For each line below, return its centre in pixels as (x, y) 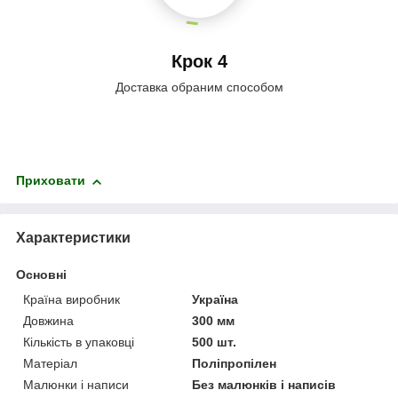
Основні (41, 275)
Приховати (51, 181)
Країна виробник (72, 300)
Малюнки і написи (76, 385)
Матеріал (50, 364)
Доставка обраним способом (199, 88)
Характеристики (73, 238)
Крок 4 (199, 62)
